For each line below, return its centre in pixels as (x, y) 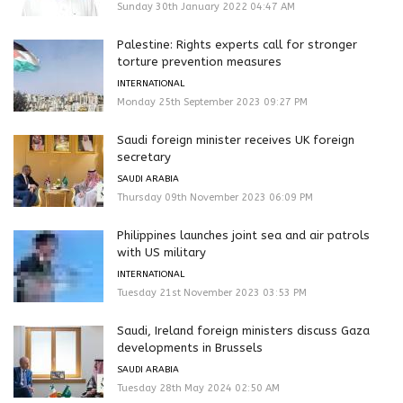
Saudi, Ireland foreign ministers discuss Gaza (243, 331)
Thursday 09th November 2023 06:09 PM (215, 198)
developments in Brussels (190, 348)
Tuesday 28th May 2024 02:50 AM (198, 389)
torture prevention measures (199, 62)
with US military (161, 253)
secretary (144, 157)
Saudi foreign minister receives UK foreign (236, 140)
